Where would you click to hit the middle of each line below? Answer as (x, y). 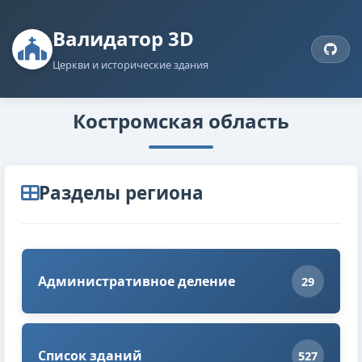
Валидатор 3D (123, 39)
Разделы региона (121, 193)
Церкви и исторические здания (130, 65)
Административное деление (137, 282)
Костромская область (181, 121)
